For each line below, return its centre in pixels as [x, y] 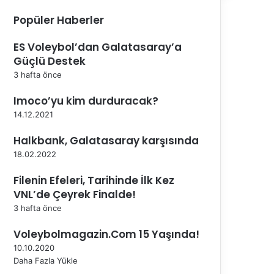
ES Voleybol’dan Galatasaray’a [98, 47]
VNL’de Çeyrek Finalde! [75, 194]
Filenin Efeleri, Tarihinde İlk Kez [94, 180]
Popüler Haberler [59, 20]
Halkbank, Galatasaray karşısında [106, 140]
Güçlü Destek [50, 61]
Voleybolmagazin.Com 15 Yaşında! [106, 234]
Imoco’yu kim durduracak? [86, 101]
